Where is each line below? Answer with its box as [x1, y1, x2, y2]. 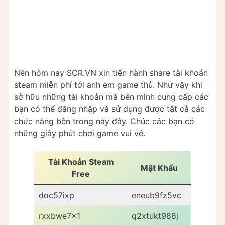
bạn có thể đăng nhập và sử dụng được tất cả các [14, 103, 205, 114]
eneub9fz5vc [132, 190, 181, 200]
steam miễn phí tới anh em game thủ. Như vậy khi [14, 79, 202, 90]
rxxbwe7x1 [39, 210, 80, 221]
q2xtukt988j [132, 210, 178, 221]
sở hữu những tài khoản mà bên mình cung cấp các [14, 91, 208, 102]
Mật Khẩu [140, 162, 178, 173]
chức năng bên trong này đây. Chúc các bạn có [14, 116, 194, 126]
